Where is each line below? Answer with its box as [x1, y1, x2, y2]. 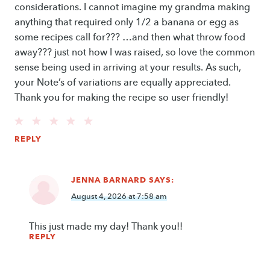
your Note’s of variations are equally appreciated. [14, 77, 231, 89]
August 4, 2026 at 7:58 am [71, 192, 167, 201]
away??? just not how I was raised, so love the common [14, 46, 255, 58]
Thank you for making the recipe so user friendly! [14, 92, 228, 104]
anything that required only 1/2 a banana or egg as [14, 16, 239, 28]
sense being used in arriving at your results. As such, [14, 61, 241, 74]
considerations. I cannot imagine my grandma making [14, 1, 250, 13]
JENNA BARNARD [71, 175, 146, 185]
